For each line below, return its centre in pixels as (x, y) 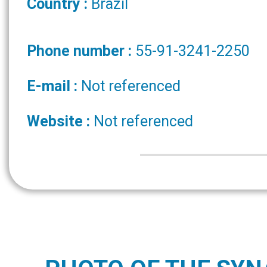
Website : (60, 121)
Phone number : (81, 51)
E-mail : (54, 86)
